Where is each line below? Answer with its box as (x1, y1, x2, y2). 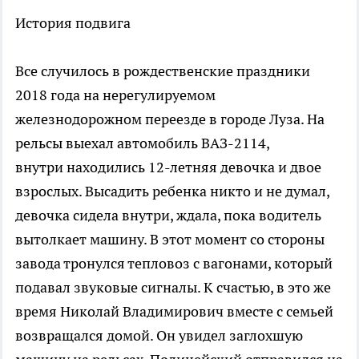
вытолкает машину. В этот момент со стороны (15, 230, 325, 249)
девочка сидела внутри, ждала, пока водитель (15, 206, 321, 225)
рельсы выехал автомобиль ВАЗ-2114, (15, 134, 269, 153)
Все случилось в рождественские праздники (15, 62, 310, 81)
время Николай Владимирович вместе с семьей (15, 302, 333, 321)
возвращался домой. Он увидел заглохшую (15, 326, 303, 345)
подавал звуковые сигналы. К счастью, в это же (15, 278, 331, 297)
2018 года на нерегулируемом (15, 86, 216, 105)
